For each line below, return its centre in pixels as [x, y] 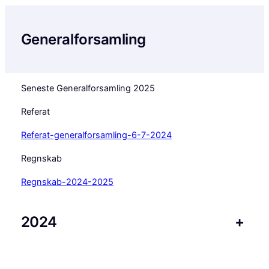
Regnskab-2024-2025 [67, 182]
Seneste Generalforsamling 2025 [88, 89]
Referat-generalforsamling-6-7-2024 [96, 135]
